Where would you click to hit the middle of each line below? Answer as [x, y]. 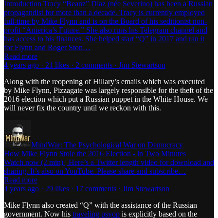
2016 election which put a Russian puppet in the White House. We [106, 99]
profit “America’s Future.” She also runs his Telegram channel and [106, 30]
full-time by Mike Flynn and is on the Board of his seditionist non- [105, 21]
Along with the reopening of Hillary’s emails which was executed [104, 81]
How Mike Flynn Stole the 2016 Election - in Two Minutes [95, 153]
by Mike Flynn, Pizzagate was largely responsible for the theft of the [109, 90]
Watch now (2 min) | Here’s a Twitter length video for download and [109, 162]
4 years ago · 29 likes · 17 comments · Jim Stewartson [87, 188]
